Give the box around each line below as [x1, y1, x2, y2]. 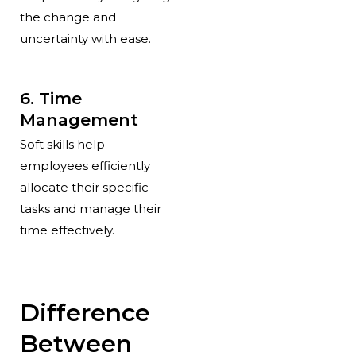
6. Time [19, 87, 82, 108]
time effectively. [19, 222, 114, 238]
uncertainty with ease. [19, 30, 151, 46]
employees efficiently [19, 157, 150, 173]
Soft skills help [19, 136, 105, 152]
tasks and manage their [19, 200, 161, 216]
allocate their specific [19, 179, 149, 195]
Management [19, 109, 138, 130]
